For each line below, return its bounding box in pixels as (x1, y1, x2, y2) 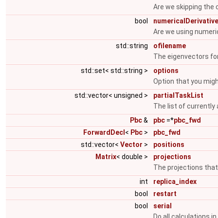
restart (153, 190, 177, 198)
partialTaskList (153, 91, 203, 99)
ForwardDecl (83, 128, 125, 136)
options (153, 67, 179, 74)
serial (153, 202, 172, 210)
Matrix (95, 153, 116, 161)
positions (153, 141, 184, 148)
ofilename (153, 42, 186, 50)
